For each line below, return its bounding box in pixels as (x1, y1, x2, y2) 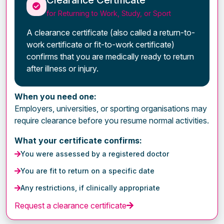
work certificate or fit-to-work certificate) (26, 39, 174, 49)
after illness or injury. (26, 63, 98, 73)
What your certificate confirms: (14, 135, 142, 145)
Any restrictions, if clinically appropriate (20, 183, 160, 192)
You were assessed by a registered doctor (20, 149, 169, 158)
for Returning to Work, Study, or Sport (46, 8, 171, 17)
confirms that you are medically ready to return (26, 51, 194, 61)
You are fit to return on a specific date (20, 166, 154, 175)
